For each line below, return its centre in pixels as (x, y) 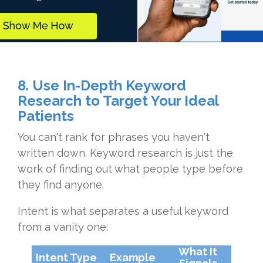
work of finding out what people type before (130, 169)
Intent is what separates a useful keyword (123, 211)
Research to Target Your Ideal (118, 101)
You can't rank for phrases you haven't (114, 137)
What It (198, 252)
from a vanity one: (63, 227)
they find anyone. (61, 185)
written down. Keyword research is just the (125, 153)
